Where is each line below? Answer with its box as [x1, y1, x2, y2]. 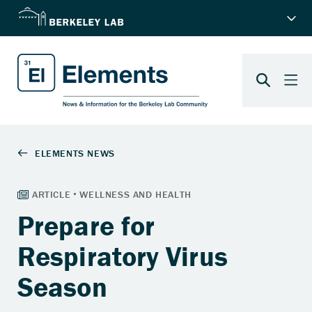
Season [17, 269, 107, 304]
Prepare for [17, 208, 155, 242]
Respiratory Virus [17, 238, 228, 273]
